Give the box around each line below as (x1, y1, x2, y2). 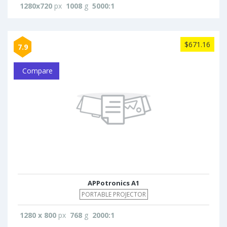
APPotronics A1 (88, 178, 139, 187)
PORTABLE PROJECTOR (81, 190, 146, 199)
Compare (20, 66, 53, 75)
